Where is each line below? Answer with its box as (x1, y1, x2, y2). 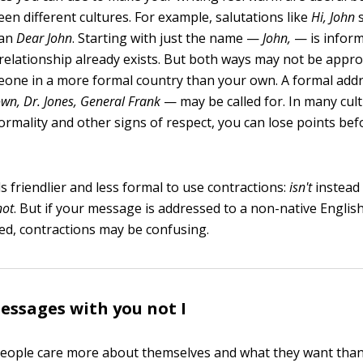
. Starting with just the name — (72, 29, 263, 47)
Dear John (16, 29, 73, 47)
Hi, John (311, 8, 356, 26)
